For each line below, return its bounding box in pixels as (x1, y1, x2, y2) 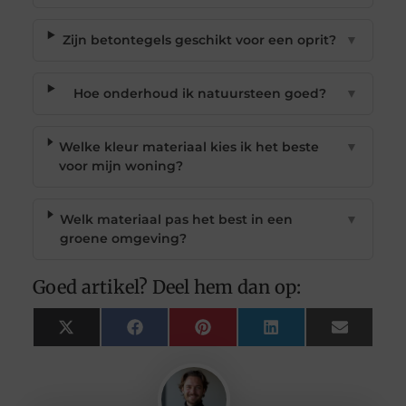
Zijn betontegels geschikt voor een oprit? (63, 31, 337, 48)
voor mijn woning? (59, 157, 184, 174)
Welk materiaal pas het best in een (59, 210, 293, 227)
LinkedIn (277, 324, 336, 342)
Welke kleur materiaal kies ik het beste (59, 138, 320, 155)
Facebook (141, 324, 208, 342)
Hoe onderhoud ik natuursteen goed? (72, 84, 326, 101)
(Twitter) (72, 337, 130, 354)
